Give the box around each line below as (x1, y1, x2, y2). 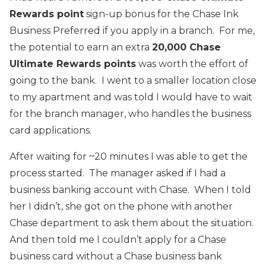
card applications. (9, 124, 91, 136)
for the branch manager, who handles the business (9, 107, 251, 119)
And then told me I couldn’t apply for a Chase (9, 233, 226, 245)
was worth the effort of (136, 58, 248, 69)
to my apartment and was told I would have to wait (9, 91, 252, 103)
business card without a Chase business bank (9, 250, 222, 262)
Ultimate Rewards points (9, 58, 136, 69)
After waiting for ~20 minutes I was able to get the (9, 150, 248, 162)
